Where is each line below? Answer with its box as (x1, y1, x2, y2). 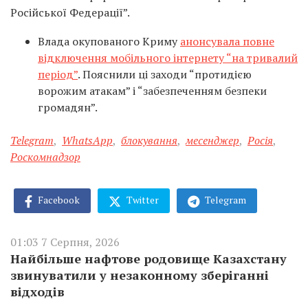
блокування (121, 133, 177, 148)
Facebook (36, 193, 80, 206)
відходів (10, 283, 65, 300)
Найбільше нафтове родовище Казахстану (10, 250, 287, 267)
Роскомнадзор (10, 149, 80, 164)
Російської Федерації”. (10, 5, 130, 20)
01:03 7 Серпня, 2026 (10, 234, 120, 250)
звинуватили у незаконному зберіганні (10, 266, 269, 283)
